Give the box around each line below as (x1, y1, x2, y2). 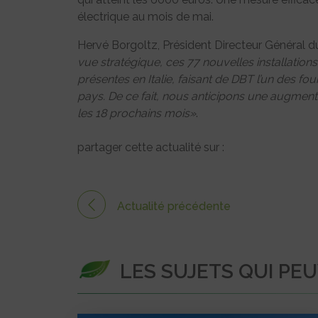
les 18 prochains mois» (77, 106, 196, 120)
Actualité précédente (117, 199, 231, 213)
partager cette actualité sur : (77, 140, 224, 154)
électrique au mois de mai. (77, 9, 214, 23)
